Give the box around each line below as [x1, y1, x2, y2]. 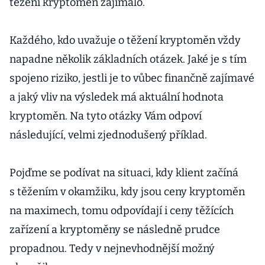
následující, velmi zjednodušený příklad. [9, 128, 207, 141]
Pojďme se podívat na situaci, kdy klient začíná [9, 166, 238, 179]
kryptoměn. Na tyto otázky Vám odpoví [9, 109, 202, 122]
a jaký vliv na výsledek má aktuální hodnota [9, 91, 224, 104]
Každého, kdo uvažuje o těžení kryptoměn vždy [9, 34, 241, 47]
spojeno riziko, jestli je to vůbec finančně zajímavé [9, 72, 254, 85]
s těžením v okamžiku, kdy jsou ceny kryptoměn [9, 185, 245, 198]
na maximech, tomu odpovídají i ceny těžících [9, 204, 234, 217]
